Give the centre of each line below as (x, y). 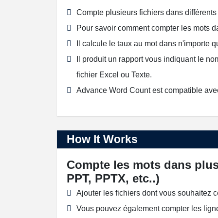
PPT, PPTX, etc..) (113, 178)
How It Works (102, 139)
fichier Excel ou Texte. (114, 75)
